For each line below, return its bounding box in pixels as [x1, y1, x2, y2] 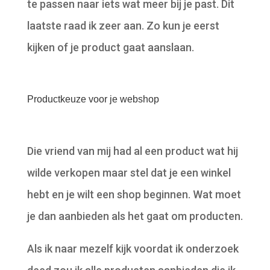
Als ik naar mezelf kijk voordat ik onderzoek [27, 242, 239, 255]
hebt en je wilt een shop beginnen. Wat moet [27, 187, 241, 201]
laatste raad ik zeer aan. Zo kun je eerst [27, 19, 219, 32]
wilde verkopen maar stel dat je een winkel [27, 166, 231, 179]
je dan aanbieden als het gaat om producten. [27, 209, 243, 222]
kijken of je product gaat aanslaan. [27, 40, 194, 54]
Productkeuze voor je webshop [27, 93, 159, 104]
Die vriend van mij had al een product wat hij [27, 144, 238, 157]
